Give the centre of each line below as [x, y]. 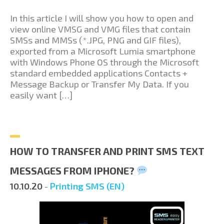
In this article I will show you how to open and [102, 18]
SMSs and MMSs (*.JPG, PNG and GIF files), [95, 40]
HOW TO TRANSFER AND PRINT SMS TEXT [107, 151]
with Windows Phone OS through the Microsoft [104, 62]
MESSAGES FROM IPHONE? [73, 170]
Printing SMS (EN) [87, 186]
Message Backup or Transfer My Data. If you [99, 84]
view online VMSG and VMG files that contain [100, 29]
